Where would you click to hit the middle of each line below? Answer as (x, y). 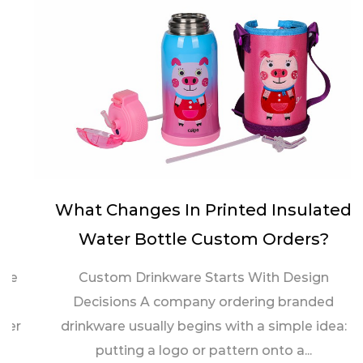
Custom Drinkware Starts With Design (181, 278)
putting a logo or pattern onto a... (181, 351)
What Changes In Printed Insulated (181, 210)
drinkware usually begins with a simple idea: (181, 327)
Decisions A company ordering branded (181, 302)
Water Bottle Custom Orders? (181, 239)
